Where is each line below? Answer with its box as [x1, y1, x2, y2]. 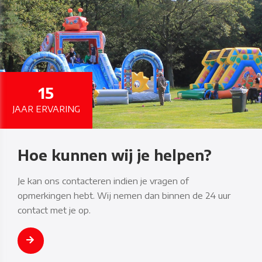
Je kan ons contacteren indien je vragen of [17, 175, 189, 187]
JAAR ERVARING [12, 103, 80, 114]
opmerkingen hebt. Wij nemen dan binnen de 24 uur [17, 190, 230, 201]
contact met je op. [17, 205, 91, 216]
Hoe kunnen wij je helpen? [17, 146, 212, 164]
